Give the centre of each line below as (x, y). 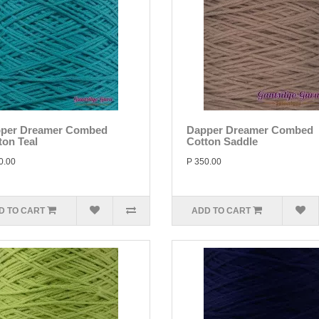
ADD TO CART (221, 211)
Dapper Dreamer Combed (250, 130)
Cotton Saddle (222, 141)
